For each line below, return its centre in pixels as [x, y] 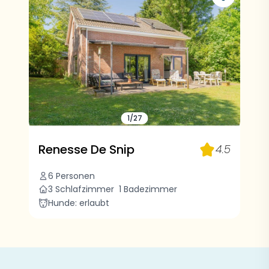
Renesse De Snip [86, 150]
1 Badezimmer [148, 189]
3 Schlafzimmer [82, 189]
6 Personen [71, 176]
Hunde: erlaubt [79, 203]
